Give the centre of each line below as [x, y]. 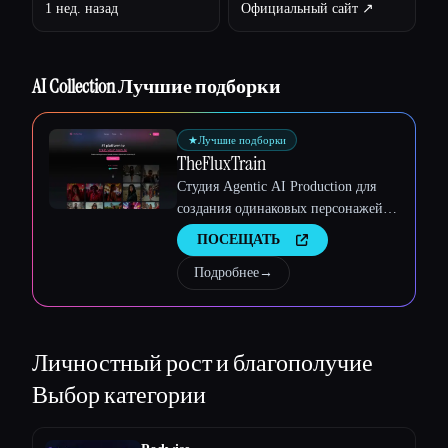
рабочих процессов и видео [260, 231]
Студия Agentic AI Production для [276, 187]
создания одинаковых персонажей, [282, 209]
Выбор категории [119, 395]
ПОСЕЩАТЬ [238, 240]
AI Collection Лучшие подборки [156, 86]
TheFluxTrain [221, 163]
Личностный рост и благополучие [202, 363]
